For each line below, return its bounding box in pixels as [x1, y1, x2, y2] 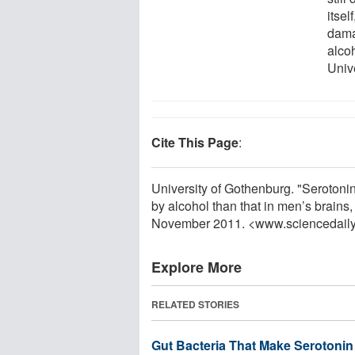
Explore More [151, 256, 242, 277]
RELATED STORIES [151, 296, 239, 311]
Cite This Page [151, 132, 239, 151]
